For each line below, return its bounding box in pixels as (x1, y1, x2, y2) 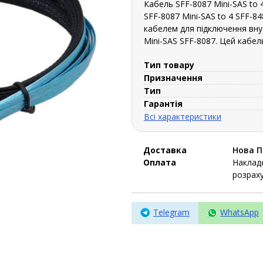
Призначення (144, 72, 203, 83)
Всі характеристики (144, 110, 221, 122)
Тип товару (144, 59, 194, 70)
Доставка (143, 144, 187, 156)
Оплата (143, 156, 176, 168)
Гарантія (144, 97, 183, 109)
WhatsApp (220, 206, 259, 218)
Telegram (153, 206, 190, 218)
